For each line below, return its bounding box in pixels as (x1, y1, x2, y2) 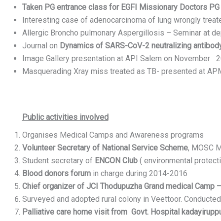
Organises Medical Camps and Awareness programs (22, 130, 204, 140)
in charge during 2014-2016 (90, 169, 187, 179)
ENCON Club (94, 156, 138, 166)
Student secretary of (22, 156, 95, 166)
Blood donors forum (22, 169, 91, 179)
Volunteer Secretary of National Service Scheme (22, 143, 188, 153)
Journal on (22, 40, 60, 50)
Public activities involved (22, 112, 109, 122)
